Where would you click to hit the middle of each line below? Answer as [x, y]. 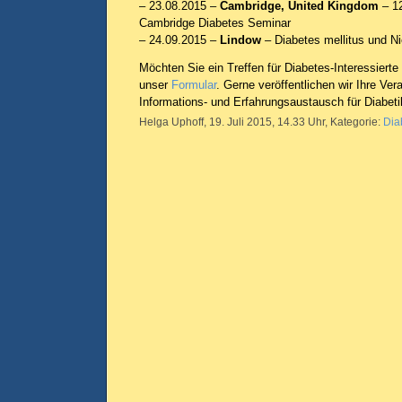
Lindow [240, 40]
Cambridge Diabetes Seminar [215, 23]
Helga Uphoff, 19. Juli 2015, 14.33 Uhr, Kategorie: [261, 122]
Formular [194, 85]
